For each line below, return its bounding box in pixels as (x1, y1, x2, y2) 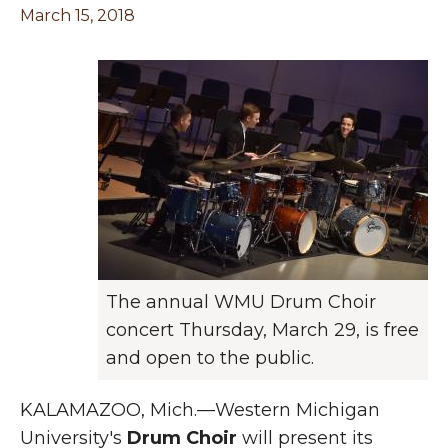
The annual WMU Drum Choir (106, 291, 376, 313)
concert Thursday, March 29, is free (106, 319, 419, 341)
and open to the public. (106, 347, 314, 369)
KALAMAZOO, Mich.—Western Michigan (20, 399, 380, 421)
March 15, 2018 (20, 6, 135, 25)
